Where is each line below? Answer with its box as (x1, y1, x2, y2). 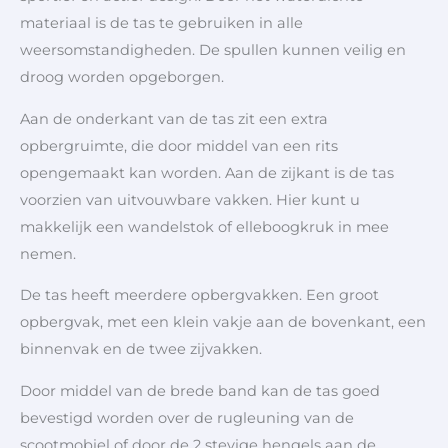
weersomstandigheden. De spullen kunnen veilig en (20, 40, 406, 59)
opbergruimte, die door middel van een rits (20, 136, 338, 155)
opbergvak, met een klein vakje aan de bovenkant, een (20, 313, 426, 332)
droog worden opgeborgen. (20, 67, 228, 86)
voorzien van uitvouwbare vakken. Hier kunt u (20, 190, 360, 209)
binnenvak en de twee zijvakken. (20, 340, 262, 359)
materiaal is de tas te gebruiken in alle (20, 13, 303, 32)
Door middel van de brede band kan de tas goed (20, 381, 380, 400)
